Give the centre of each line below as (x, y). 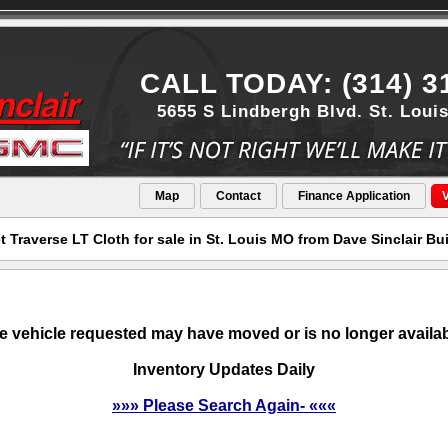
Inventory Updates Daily (224, 369)
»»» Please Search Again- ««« (224, 405)
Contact (238, 196)
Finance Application (354, 196)
